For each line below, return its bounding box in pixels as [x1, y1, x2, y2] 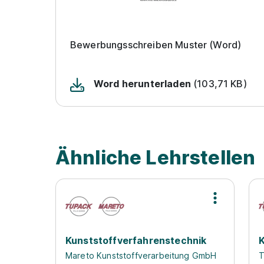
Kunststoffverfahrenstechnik [65, 234, 207, 246]
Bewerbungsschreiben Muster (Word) [70, 39, 242, 51]
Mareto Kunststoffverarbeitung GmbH [65, 250, 217, 260]
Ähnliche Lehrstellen [55, 146, 256, 169]
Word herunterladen [94, 78, 191, 90]
